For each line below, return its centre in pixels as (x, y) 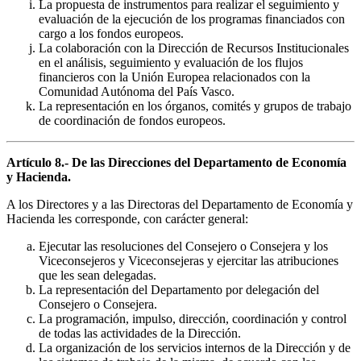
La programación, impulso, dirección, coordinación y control (193, 319)
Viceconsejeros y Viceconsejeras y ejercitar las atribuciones (189, 261)
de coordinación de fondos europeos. (132, 121)
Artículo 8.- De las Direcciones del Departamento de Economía (176, 163)
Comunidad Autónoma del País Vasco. (137, 92)
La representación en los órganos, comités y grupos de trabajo (195, 106)
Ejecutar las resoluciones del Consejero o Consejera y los (183, 247)
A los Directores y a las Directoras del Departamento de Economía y (180, 205)
